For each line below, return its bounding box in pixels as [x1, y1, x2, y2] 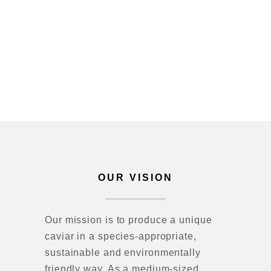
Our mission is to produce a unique [45, 215, 212, 225]
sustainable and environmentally [45, 247, 201, 258]
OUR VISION [97, 172, 174, 183]
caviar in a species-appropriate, [45, 231, 197, 241]
